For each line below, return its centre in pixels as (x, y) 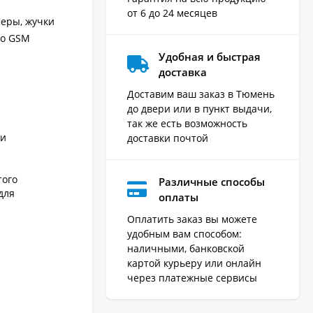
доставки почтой (168, 138)
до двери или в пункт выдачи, (199, 108)
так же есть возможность (187, 123)
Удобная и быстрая (210, 56)
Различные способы (212, 181)
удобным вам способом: (184, 233)
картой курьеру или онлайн (194, 263)
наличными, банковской (186, 248)
